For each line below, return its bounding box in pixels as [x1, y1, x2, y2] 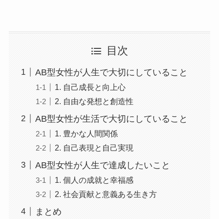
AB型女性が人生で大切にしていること [35, 67, 188, 77]
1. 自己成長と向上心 [54, 82, 126, 91]
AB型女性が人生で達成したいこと [35, 160, 170, 170]
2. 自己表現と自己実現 [54, 143, 133, 152]
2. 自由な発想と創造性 [54, 96, 133, 106]
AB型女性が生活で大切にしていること [35, 113, 188, 124]
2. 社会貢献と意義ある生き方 [54, 189, 157, 198]
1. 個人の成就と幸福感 [54, 175, 133, 184]
